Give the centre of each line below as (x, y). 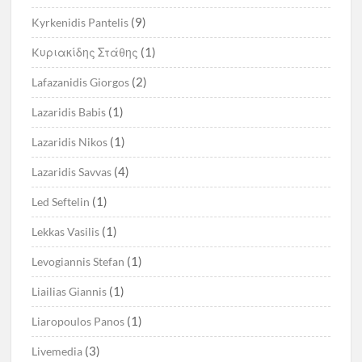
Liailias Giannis (69, 292)
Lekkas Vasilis (66, 232)
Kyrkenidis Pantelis (80, 23)
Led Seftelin (61, 202)
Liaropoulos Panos (78, 322)
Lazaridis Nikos (70, 142)
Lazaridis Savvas (72, 172)
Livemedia (57, 351)
